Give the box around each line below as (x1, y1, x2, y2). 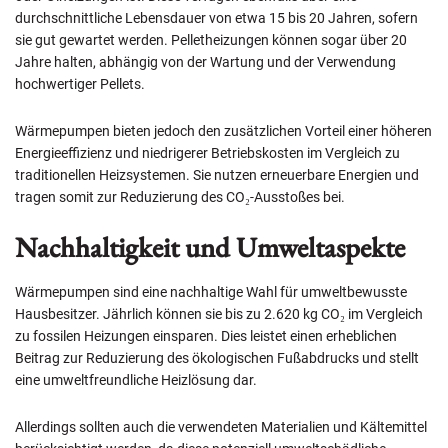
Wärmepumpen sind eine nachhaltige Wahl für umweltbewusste (15, 283, 407, 300)
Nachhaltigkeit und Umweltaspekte (15, 228, 405, 265)
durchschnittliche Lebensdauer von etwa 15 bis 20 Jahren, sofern (15, 9, 418, 26)
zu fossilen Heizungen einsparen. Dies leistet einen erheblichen (15, 327, 397, 344)
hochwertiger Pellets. (15, 75, 145, 92)
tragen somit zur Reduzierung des (15, 188, 226, 205)
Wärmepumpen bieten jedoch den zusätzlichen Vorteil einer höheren (15, 122, 432, 139)
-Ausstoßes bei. (250, 188, 345, 205)
